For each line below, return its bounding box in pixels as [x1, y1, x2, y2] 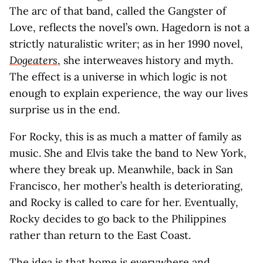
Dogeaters [9, 53, 58, 67]
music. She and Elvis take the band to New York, [9, 146, 247, 160]
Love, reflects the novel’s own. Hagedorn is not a [9, 21, 249, 34]
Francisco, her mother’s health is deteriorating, [9, 179, 243, 193]
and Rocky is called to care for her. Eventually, [9, 195, 238, 209]
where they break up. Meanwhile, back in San [9, 163, 233, 176]
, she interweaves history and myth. [58, 53, 233, 67]
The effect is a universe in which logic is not [9, 70, 227, 83]
